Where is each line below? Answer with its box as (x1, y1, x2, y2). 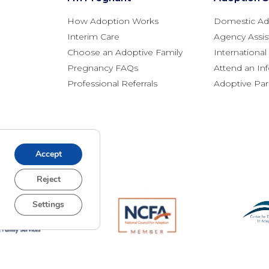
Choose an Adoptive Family (67, 47, 183, 58)
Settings (32, 199, 64, 210)
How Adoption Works (67, 16, 159, 27)
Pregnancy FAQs (67, 62, 138, 74)
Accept (35, 148, 62, 160)
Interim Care (67, 31, 119, 43)
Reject (36, 174, 61, 185)
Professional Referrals (67, 78, 157, 89)
